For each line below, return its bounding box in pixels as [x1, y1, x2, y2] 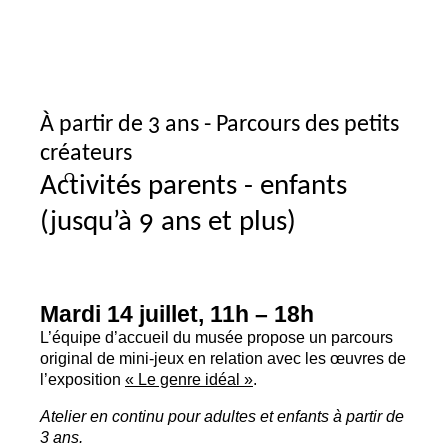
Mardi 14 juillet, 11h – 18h [40, 300, 314, 327]
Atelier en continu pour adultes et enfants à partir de [40, 407, 404, 426]
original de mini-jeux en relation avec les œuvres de [40, 348, 406, 367]
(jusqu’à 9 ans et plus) [40, 207, 296, 237]
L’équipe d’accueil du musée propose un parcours [40, 327, 393, 346]
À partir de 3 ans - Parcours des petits [40, 112, 399, 137]
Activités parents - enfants [40, 171, 347, 201]
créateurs [40, 141, 132, 166]
